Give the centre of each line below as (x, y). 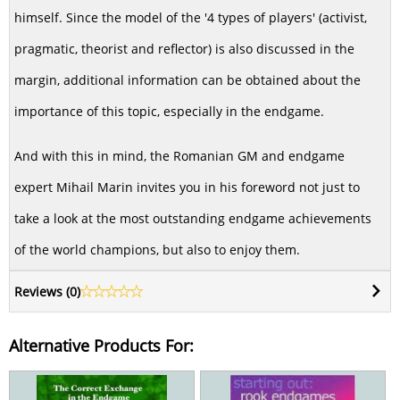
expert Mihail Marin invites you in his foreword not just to (187, 187)
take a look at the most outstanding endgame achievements (193, 218)
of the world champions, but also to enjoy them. (157, 249)
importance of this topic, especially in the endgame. (169, 111)
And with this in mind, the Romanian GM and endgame (179, 155)
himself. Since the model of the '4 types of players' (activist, (191, 17)
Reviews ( (42, 291)
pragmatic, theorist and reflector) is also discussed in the (184, 48)
